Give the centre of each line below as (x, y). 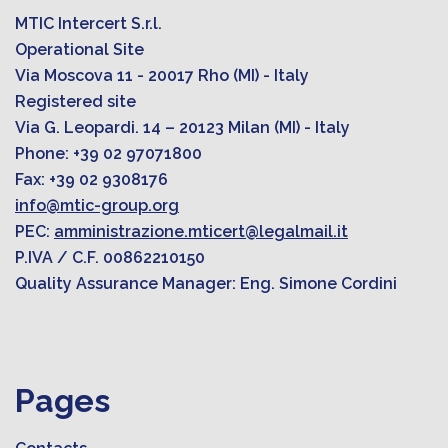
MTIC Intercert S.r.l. (88, 23)
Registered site (75, 101)
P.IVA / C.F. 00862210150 (110, 257)
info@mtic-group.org (97, 205)
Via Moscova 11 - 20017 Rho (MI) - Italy (162, 75)
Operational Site (79, 49)
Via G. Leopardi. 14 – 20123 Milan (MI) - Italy (182, 127)
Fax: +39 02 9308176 (91, 179)
